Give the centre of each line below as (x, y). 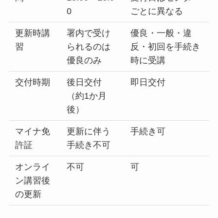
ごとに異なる (157, 11)
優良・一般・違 (161, 33)
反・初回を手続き (166, 47)
